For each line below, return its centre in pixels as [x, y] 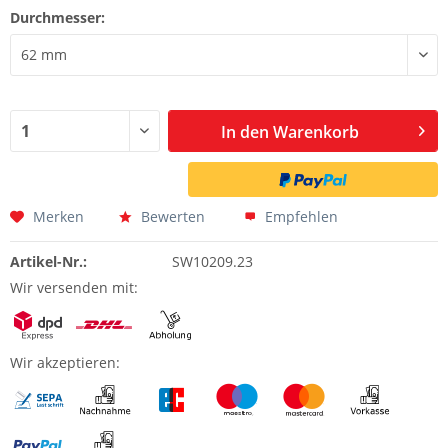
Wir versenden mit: [74, 287]
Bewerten [171, 216]
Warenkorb [316, 131]
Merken [58, 216]
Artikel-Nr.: [48, 261]
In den [245, 131]
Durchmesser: [57, 17]
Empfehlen [299, 216]
